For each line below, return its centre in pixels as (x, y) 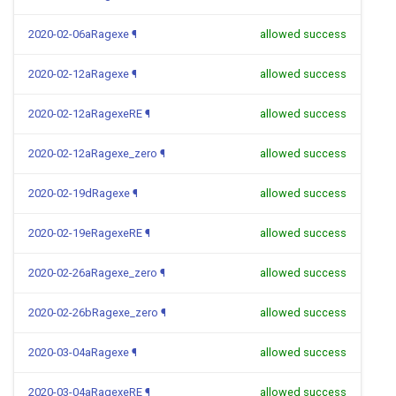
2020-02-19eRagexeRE (85, 233)
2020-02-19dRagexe (79, 193)
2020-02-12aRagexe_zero (93, 153)
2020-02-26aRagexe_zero (93, 273)
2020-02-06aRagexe (79, 34)
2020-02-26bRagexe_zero (93, 312)
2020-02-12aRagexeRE (85, 114)
